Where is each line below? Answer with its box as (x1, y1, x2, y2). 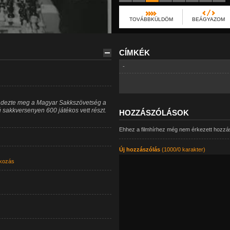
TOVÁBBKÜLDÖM (129, 16, 173, 22)
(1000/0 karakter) (160, 146, 205, 152)
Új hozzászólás (119, 146, 160, 152)
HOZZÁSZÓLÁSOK (119, 108, 189, 117)
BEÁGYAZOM (191, 16, 225, 22)
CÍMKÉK (119, 48, 150, 57)
